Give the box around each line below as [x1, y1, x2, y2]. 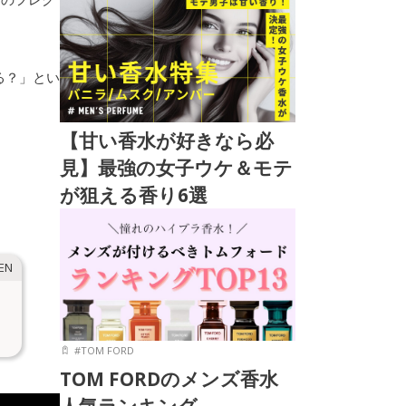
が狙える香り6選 [60, 181, 208, 208]
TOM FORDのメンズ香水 [60, 366, 278, 392]
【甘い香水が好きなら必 [60, 127, 274, 153]
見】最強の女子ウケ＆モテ [60, 154, 293, 180]
